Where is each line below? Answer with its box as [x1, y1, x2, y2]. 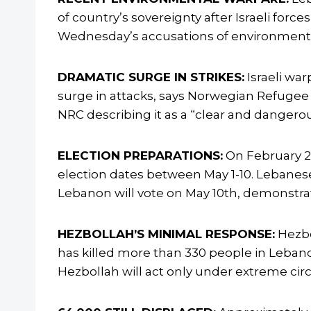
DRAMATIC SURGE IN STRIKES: [58, 70, 244, 85]
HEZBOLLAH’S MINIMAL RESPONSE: [58, 227, 275, 242]
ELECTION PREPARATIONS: [58, 149, 223, 163]
